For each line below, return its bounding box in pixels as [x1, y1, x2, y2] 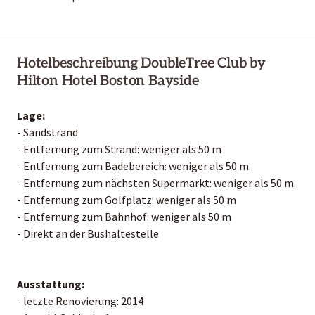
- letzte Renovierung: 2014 [17, 293, 143, 308]
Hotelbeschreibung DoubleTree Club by [17, 54, 266, 72]
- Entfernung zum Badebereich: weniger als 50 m [17, 158, 249, 173]
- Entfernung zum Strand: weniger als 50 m [17, 141, 221, 156]
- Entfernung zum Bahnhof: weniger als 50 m [17, 209, 231, 224]
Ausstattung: [17, 276, 84, 291]
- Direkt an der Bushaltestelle [17, 226, 159, 240]
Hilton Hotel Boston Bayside [17, 72, 199, 89]
